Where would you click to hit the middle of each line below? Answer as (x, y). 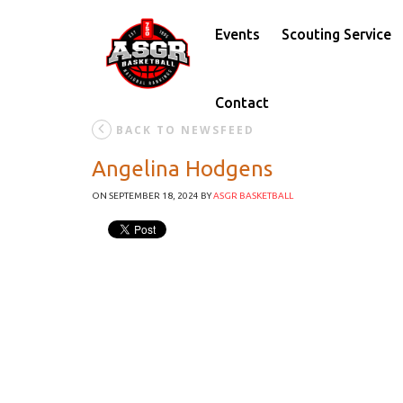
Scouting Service (336, 34)
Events (237, 34)
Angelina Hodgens (182, 169)
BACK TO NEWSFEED (185, 130)
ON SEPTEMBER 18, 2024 (145, 196)
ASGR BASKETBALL (253, 196)
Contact (242, 103)
